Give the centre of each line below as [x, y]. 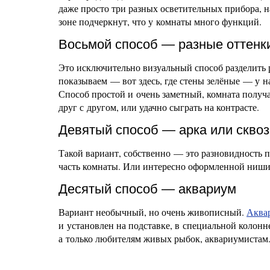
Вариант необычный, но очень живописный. [152, 212]
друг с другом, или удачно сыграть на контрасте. [159, 107]
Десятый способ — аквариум [147, 189]
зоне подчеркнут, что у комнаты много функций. [160, 21]
